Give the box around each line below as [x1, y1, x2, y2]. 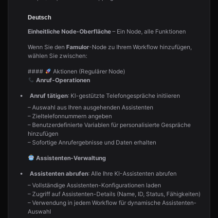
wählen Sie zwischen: [28, 52, 87, 59]
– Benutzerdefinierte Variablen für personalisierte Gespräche [28, 121, 191, 128]
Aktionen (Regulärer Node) [51, 68, 125, 75]
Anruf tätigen [30, 92, 68, 99]
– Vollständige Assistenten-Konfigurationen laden [28, 182, 161, 189]
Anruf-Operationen [34, 76, 90, 84]
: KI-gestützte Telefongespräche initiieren [68, 92, 180, 99]
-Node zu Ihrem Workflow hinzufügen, [89, 43, 192, 51]
